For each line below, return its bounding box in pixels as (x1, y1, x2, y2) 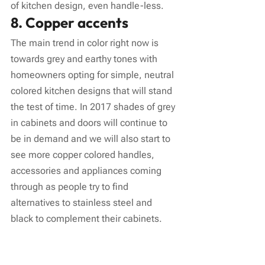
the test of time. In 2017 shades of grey (11, 101, 177, 112)
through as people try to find (11, 180, 131, 192)
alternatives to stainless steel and (11, 196, 154, 208)
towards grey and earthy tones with (11, 53, 160, 64)
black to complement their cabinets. (11, 212, 162, 224)
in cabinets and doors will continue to (11, 117, 170, 128)
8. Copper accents (11, 13, 128, 31)
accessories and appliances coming (11, 164, 164, 176)
